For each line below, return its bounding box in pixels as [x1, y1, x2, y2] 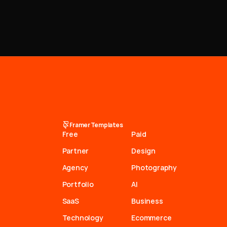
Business [131, 196, 163, 206]
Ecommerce [131, 213, 172, 222]
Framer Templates [69, 120, 123, 129]
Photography [131, 163, 177, 172]
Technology [62, 213, 103, 222]
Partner [62, 146, 89, 156]
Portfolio [62, 179, 94, 189]
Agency [62, 163, 88, 172]
